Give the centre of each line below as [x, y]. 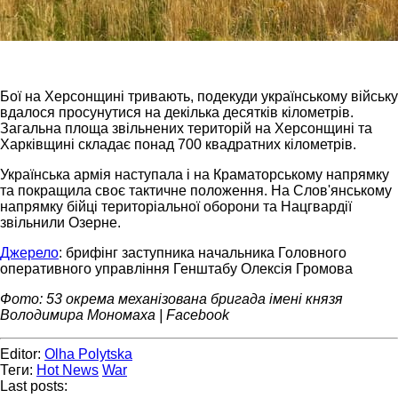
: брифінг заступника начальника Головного [203, 252]
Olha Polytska [88, 354]
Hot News [68, 370]
